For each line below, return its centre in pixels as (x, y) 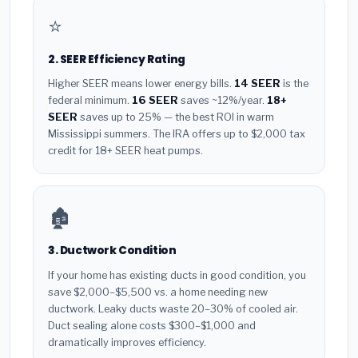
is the (294, 84)
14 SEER (257, 84)
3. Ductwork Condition (112, 251)
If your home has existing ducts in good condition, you (177, 276)
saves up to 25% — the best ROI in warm (176, 117)
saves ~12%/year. (223, 101)
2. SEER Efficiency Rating (117, 59)
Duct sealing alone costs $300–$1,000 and (152, 326)
